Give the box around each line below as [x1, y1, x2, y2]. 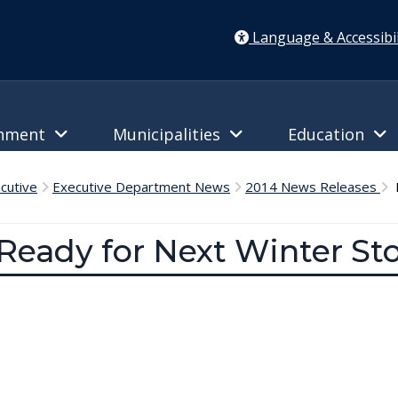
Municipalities [113, 123, 229, 145]
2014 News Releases [245, 178, 380, 195]
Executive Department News [52, 178, 230, 195]
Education [288, 123, 373, 145]
